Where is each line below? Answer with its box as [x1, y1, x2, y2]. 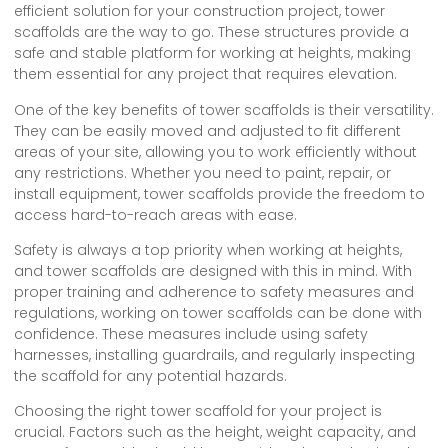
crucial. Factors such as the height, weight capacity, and [14, 422, 416, 443]
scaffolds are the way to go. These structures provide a [14, 22, 409, 43]
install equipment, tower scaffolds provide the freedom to [14, 183, 425, 204]
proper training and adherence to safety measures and [14, 281, 414, 302]
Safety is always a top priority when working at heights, [14, 239, 402, 260]
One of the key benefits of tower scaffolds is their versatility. [14, 99, 434, 120]
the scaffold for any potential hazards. [14, 365, 287, 386]
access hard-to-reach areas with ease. [14, 204, 297, 225]
